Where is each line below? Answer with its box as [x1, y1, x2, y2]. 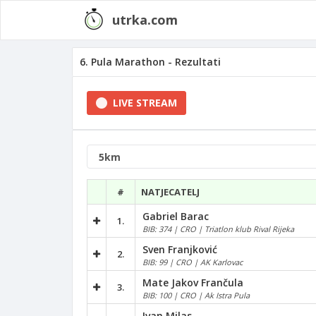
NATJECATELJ [141, 186, 200, 198]
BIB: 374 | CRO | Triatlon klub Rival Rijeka [142, 223, 294, 234]
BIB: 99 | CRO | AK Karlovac [142, 256, 243, 267]
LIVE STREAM [110, 96, 177, 109]
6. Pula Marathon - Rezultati [80, 55, 221, 68]
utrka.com [112, 11, 178, 28]
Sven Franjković [142, 242, 217, 256]
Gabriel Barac [142, 209, 209, 223]
